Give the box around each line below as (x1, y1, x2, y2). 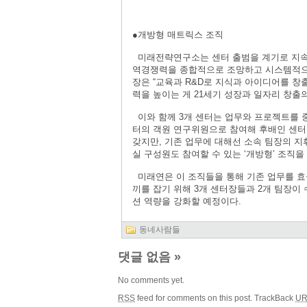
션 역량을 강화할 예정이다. (132, 196, 241, 206)
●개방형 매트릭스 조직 (132, 29, 223, 40)
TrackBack (254, 293, 295, 303)
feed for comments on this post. (135, 293, 252, 303)
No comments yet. (118, 275, 184, 285)
